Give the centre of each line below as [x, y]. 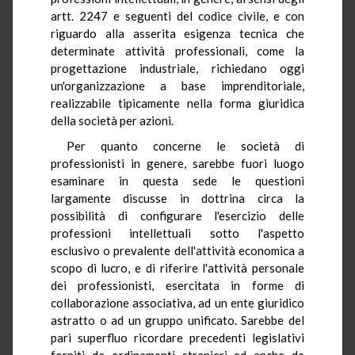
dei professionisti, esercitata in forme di [177, 285]
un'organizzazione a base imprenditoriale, [177, 85]
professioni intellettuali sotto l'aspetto [177, 233]
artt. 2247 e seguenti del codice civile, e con [177, 15]
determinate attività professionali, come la [177, 50]
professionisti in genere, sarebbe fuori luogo [177, 163]
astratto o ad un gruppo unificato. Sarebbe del [177, 320]
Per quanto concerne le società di [185, 145]
